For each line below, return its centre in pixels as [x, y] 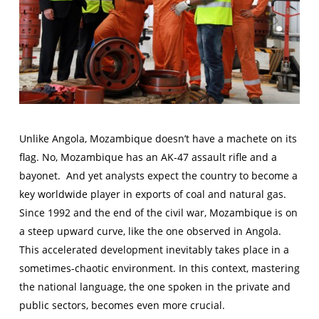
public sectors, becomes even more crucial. [122, 305]
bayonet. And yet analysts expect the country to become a [158, 176]
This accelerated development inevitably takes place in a [154, 250]
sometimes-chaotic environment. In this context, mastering [159, 268]
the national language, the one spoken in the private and [155, 287]
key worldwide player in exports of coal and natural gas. [152, 194]
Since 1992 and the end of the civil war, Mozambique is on [158, 213]
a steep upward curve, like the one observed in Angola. [150, 231]
